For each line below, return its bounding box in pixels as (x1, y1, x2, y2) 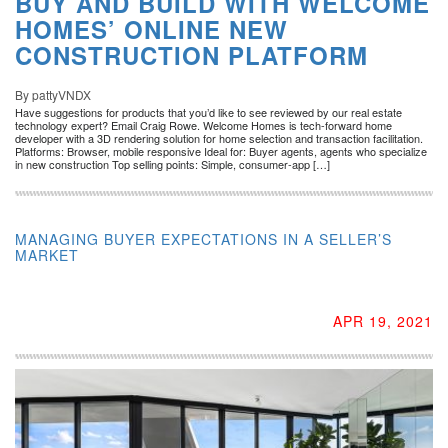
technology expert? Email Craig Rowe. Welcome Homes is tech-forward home (15, 116, 392, 133)
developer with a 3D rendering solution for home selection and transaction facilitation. (15, 129, 423, 146)
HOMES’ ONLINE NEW (15, 11, 288, 46)
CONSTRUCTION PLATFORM (15, 37, 368, 72)
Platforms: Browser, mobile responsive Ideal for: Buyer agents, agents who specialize (15, 142, 427, 159)
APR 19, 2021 (333, 310, 433, 331)
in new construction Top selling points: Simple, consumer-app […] (15, 155, 330, 172)
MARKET (15, 244, 79, 265)
